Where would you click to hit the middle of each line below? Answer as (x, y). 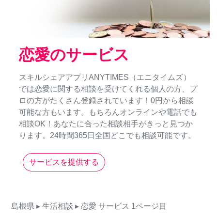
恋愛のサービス (74, 55)
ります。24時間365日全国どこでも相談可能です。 (107, 136)
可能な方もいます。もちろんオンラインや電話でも (108, 112)
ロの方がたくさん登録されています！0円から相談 (106, 101)
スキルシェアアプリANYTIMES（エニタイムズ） (105, 77)
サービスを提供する (64, 162)
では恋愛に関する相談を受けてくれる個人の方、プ (108, 89)
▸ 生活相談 (55, 206)
